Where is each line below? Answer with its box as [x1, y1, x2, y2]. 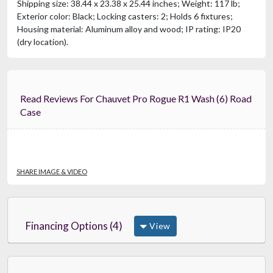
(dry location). [17, 36, 68, 47]
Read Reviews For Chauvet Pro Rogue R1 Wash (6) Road [20, 92, 80, 104]
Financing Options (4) [26, 219, 122, 232]
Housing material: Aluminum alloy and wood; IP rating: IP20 [17, 23, 241, 34]
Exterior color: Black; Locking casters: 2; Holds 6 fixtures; [17, 10, 233, 21]
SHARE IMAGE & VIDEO [16, 167, 87, 175]
